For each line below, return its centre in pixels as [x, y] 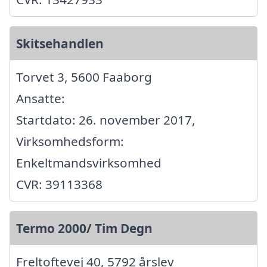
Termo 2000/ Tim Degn [84, 228]
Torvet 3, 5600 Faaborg [84, 77]
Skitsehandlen [60, 43]
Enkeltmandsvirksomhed [89, 162]
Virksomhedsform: [70, 141]
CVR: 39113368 [59, 184]
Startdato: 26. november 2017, [106, 119]
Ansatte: [41, 98]
